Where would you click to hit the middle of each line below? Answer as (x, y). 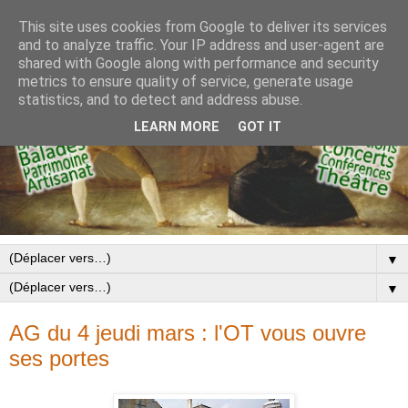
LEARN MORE (177, 127)
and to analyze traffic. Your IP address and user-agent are (201, 45)
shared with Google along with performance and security (199, 63)
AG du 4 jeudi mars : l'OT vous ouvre (188, 333)
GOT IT (260, 127)
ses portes (59, 359)
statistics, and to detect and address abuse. (160, 100)
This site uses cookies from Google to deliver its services (203, 27)
